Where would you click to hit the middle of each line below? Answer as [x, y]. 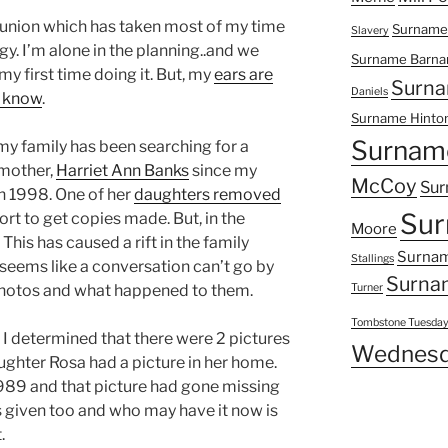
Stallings [372, 258]
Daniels [369, 91]
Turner [366, 287]
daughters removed [207, 194]
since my [223, 170]
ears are [243, 74]
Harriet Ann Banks [122, 170]
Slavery [369, 30]
